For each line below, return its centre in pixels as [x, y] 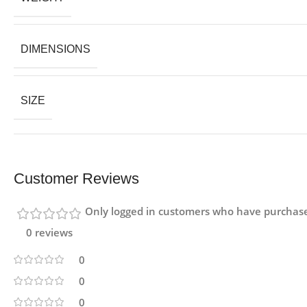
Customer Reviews [76, 179]
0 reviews [49, 233]
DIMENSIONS [56, 49]
